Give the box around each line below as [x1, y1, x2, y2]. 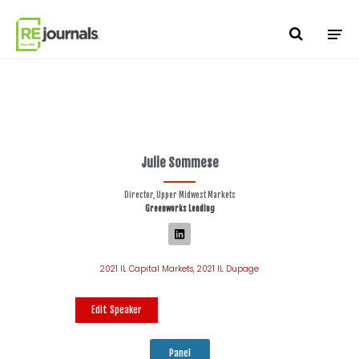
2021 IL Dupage [197, 263, 259, 275]
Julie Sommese [140, 155, 219, 171]
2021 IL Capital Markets [100, 263, 193, 275]
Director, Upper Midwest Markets [123, 190, 236, 200]
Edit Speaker [91, 304, 142, 316]
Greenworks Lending [144, 204, 215, 213]
